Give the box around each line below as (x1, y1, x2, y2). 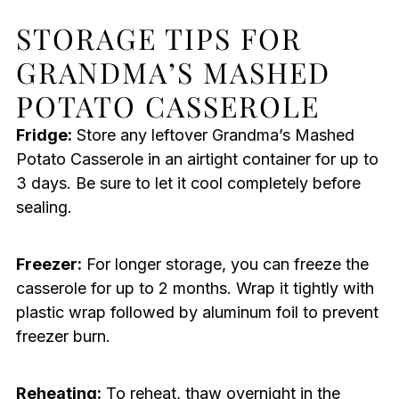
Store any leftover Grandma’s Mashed (71, 126, 354, 145)
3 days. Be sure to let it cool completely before (15, 174, 361, 193)
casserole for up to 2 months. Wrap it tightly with (15, 279, 374, 298)
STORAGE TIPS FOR (15, 19, 302, 58)
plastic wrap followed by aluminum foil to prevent (15, 303, 379, 322)
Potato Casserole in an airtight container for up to (15, 150, 379, 169)
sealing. (15, 198, 72, 217)
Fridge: (15, 126, 72, 145)
